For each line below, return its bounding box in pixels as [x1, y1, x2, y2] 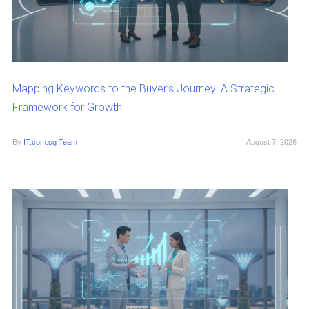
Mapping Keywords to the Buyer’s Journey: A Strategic [12, 81, 275, 95]
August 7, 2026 [246, 137, 297, 146]
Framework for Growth [12, 100, 122, 114]
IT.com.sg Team [23, 137, 77, 146]
